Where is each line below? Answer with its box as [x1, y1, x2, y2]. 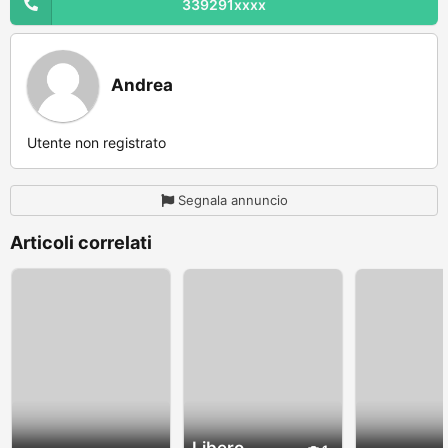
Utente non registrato [27, 133, 166, 151]
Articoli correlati [10, 231, 152, 253]
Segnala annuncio [177, 191, 288, 208]
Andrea [111, 74, 173, 95]
